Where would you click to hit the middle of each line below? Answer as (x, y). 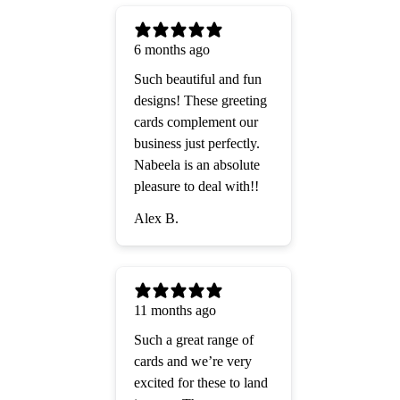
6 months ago (172, 50)
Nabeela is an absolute (197, 165)
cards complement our (196, 122)
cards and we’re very (193, 362)
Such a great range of (194, 340)
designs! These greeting (200, 101)
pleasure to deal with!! (196, 187)
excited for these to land (201, 383)
